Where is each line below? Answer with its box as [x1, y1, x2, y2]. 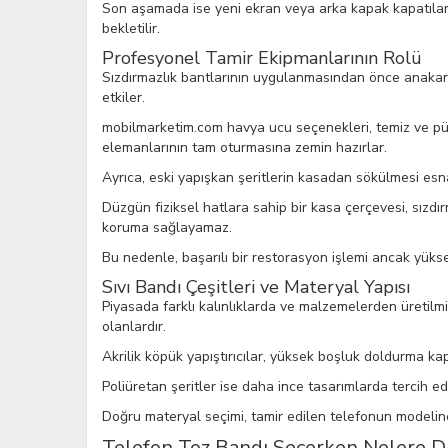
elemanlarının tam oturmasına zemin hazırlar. [102, 138, 387, 157]
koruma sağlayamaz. [102, 218, 232, 237]
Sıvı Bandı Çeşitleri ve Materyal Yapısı [102, 275, 410, 299]
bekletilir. [102, 19, 160, 38]
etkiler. [102, 88, 145, 107]
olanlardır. [102, 317, 166, 336]
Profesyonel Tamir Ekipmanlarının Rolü [102, 46, 422, 70]
